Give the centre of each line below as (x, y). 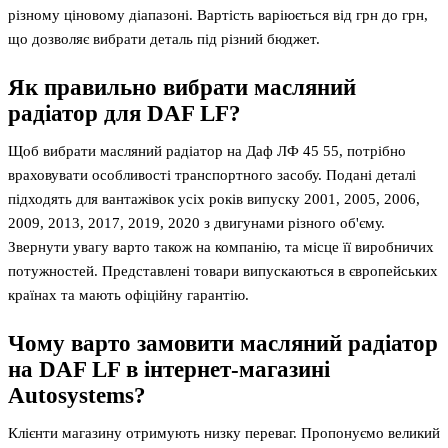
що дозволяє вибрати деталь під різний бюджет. (164, 38)
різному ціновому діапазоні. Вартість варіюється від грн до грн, (218, 14)
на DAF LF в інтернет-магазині (169, 369)
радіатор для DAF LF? (124, 113)
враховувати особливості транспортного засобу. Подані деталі (212, 174)
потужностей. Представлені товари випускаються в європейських (223, 270)
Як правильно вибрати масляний (182, 87)
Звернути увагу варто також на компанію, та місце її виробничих (221, 246)
